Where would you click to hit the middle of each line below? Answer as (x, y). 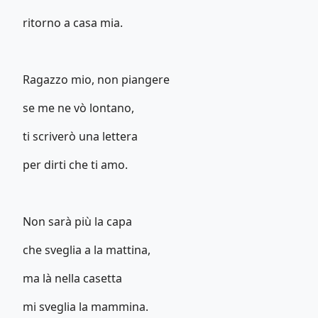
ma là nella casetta (72, 278)
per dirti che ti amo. (75, 164)
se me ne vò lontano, (78, 108)
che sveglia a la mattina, (87, 250)
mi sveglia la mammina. (86, 306)
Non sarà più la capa (77, 221)
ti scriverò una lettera (80, 136)
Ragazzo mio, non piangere (96, 79)
